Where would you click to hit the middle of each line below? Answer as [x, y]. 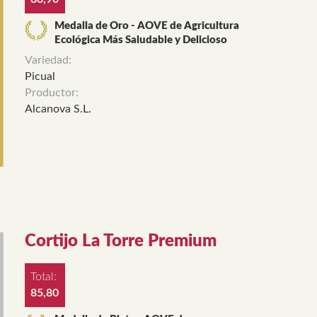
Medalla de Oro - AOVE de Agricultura [146, 26]
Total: [45, 276]
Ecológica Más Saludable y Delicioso [140, 40]
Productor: [53, 93]
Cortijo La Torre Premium [120, 241]
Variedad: [49, 60]
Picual [40, 77]
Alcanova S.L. [58, 109]
